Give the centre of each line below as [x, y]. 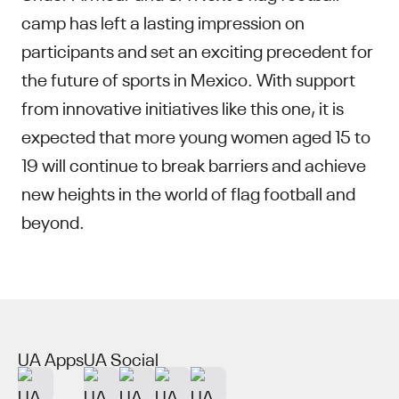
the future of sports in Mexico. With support [188, 78]
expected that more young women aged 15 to [196, 135]
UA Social [121, 358]
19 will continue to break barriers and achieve [194, 164]
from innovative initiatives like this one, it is [183, 107]
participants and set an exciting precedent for [197, 50]
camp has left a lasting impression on [163, 21]
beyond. [53, 221]
